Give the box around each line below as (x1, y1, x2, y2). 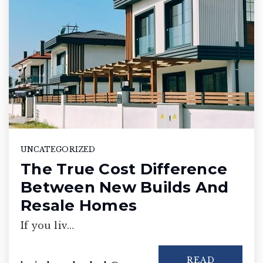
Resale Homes (21, 195, 137, 215)
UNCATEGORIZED (21, 144, 96, 154)
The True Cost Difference (21, 159, 227, 178)
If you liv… (21, 219, 75, 231)
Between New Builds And (21, 177, 229, 197)
